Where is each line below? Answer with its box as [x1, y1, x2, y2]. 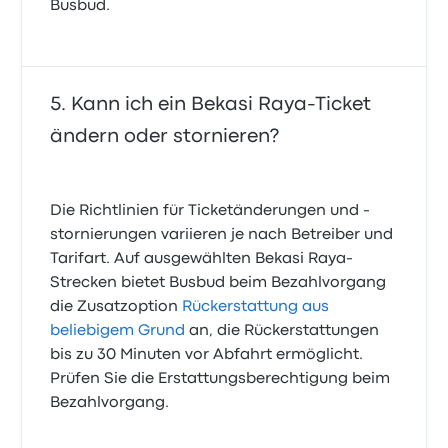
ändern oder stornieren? [50, 128, 280, 145]
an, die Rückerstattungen [185, 324, 380, 338]
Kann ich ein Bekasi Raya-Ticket [71, 96, 372, 113]
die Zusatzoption [50, 300, 183, 314]
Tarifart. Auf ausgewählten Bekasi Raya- [50, 252, 354, 266]
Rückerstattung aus [182, 300, 330, 314]
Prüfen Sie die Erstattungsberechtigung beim [50, 372, 391, 386]
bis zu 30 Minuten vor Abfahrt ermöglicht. [50, 348, 364, 362]
